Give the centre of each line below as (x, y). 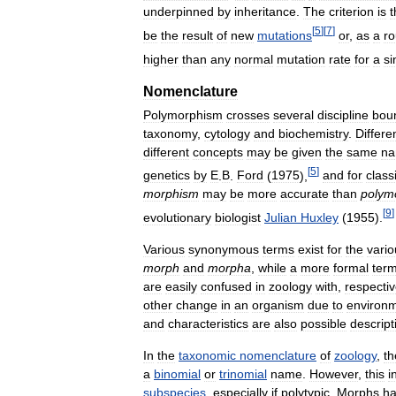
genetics (167, 175)
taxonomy (170, 133)
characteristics (208, 323)
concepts (218, 152)
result (198, 35)
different (166, 152)
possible (324, 323)
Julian (281, 217)
